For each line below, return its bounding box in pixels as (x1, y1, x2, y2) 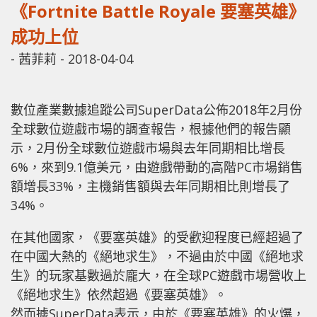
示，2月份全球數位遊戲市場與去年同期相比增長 (11, 139, 285, 156)
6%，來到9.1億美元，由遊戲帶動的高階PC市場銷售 (11, 158, 303, 175)
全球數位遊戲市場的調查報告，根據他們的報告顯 (11, 120, 291, 137)
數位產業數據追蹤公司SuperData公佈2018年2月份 (11, 100, 302, 118)
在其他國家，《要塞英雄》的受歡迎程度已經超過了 (11, 228, 304, 246)
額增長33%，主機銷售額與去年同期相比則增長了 (11, 177, 290, 195)
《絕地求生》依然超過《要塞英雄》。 (11, 285, 227, 303)
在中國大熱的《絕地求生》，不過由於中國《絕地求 (11, 247, 304, 265)
